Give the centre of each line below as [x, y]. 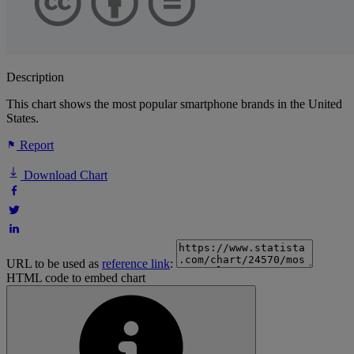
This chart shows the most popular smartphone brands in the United [174, 104]
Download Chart [64, 175]
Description [35, 77]
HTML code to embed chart [76, 278]
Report [35, 145]
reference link [136, 264]
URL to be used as [54, 264]
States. [23, 119]
